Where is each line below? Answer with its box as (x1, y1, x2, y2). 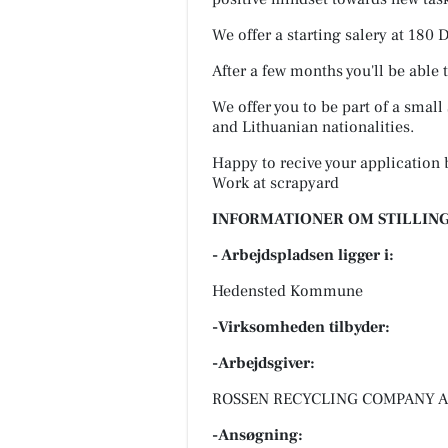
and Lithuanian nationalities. (212, 116, 414, 137)
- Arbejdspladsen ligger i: (212, 244, 394, 265)
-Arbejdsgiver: (212, 352, 315, 373)
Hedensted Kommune (212, 280, 363, 301)
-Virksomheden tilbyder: (212, 316, 390, 337)
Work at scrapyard (212, 172, 339, 193)
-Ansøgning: (212, 424, 303, 445)
